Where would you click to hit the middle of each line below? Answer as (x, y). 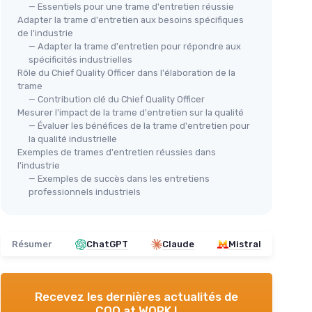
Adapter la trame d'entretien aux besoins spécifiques (131, 20)
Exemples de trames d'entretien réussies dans (117, 152)
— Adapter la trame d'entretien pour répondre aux (135, 46)
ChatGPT (107, 244)
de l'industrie (45, 33)
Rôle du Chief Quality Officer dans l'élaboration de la (126, 73)
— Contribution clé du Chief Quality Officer (117, 99)
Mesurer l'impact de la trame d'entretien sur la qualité (131, 112)
